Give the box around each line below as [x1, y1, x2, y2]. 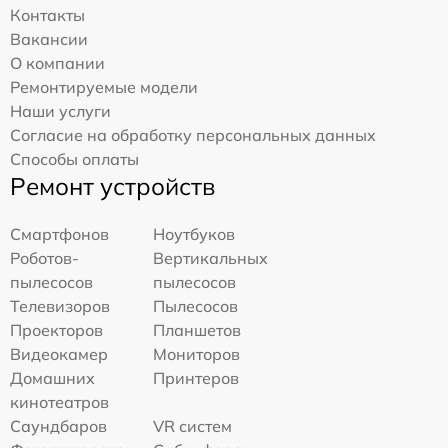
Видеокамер [10, 344, 108, 365]
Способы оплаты [10, 149, 139, 170]
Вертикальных [153, 248, 269, 269]
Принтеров [153, 368, 240, 389]
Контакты [10, 5, 85, 26]
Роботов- [10, 248, 79, 269]
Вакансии [10, 29, 88, 50]
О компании [10, 53, 105, 74]
